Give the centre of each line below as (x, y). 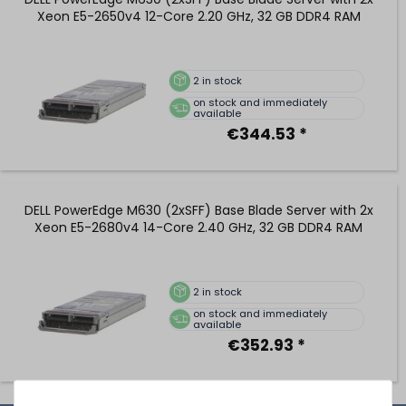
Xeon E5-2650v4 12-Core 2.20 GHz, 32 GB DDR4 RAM (198, 16)
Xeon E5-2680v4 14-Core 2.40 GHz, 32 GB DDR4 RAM (198, 227)
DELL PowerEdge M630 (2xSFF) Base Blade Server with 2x (198, 210)
